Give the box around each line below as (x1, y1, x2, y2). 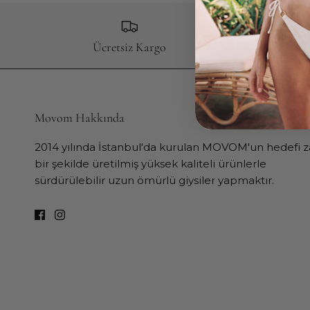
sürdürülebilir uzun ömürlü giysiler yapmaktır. (35, 173, 274, 187)
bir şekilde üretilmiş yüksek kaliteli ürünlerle (35, 156, 266, 170)
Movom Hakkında (35, 109, 125, 125)
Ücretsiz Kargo (92, 39, 166, 55)
